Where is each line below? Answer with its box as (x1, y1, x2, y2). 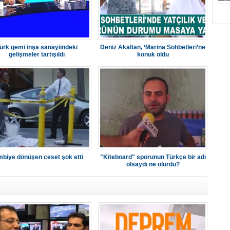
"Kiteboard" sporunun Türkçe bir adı (100, 154, 206, 161)
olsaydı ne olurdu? (126, 161, 180, 168)
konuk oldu (137, 51, 169, 58)
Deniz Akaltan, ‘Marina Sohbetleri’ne (100, 44, 205, 51)
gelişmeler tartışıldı (9, 51, 65, 58)
